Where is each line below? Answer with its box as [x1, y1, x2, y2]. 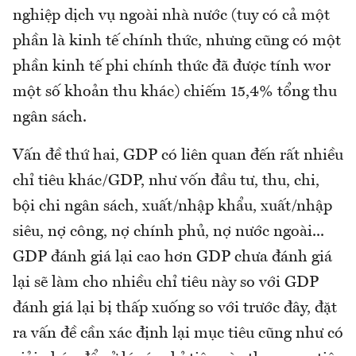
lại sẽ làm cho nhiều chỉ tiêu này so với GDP [13, 275, 319, 291]
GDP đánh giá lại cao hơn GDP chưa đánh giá [13, 250, 332, 265]
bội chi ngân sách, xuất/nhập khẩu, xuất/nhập [13, 199, 332, 215]
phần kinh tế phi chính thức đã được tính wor [13, 59, 331, 75]
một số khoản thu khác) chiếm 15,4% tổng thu [13, 84, 337, 100]
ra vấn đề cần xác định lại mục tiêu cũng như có [13, 326, 343, 342]
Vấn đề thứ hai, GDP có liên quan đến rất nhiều [13, 148, 343, 164]
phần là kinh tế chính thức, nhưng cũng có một [13, 33, 341, 49]
